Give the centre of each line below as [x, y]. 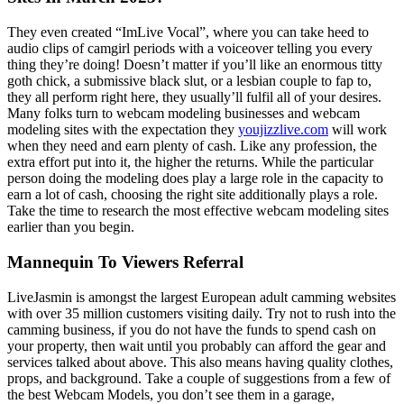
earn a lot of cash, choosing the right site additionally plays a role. [193, 195]
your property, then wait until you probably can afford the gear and [197, 345]
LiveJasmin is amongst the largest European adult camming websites [202, 297]
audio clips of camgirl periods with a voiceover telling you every [190, 49]
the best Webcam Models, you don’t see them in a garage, [171, 394]
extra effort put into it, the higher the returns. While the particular [190, 162]
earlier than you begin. [71, 227]
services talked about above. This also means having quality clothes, [200, 362]
